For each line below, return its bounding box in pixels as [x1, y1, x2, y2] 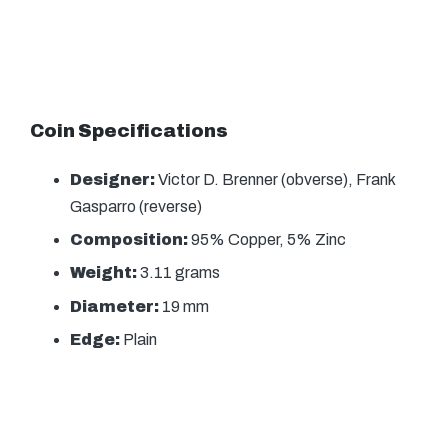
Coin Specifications [30, 120, 228, 141]
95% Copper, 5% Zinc [191, 230, 346, 248]
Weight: [70, 264, 137, 282]
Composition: [70, 230, 191, 248]
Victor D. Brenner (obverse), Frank [158, 170, 395, 188]
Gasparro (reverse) [70, 197, 202, 215]
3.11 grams [137, 264, 220, 282]
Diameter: [70, 297, 159, 315]
